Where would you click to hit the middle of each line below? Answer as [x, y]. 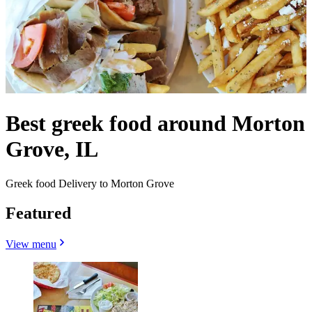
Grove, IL [52, 149]
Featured [38, 213]
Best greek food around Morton [155, 124]
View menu [31, 244]
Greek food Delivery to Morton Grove [90, 183]
